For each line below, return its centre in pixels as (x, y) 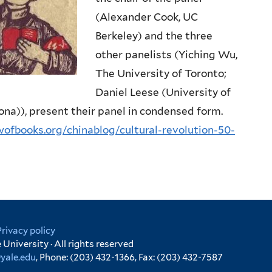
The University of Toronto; (161, 73)
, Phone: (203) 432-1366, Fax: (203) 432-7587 (129, 257)
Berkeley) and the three (154, 36)
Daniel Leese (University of (163, 92)
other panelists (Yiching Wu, (166, 54)
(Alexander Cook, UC (147, 17)
